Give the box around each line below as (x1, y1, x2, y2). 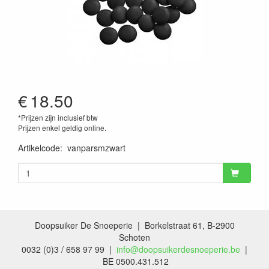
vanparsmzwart (67, 141, 125, 154)
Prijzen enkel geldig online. (18, 122, 106, 133)
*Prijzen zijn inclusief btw (18, 112, 98, 122)
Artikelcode (18, 141, 60, 154)
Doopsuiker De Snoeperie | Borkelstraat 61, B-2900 (34, 219, 235, 231)
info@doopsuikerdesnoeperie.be (116, 243, 240, 255)
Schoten (119, 231, 150, 243)
